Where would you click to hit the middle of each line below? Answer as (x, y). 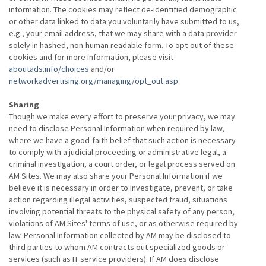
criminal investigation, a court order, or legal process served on (122, 164)
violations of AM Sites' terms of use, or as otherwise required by (123, 223)
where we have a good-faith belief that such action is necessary (122, 140)
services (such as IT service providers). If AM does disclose (114, 259)
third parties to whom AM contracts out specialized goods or (117, 247)
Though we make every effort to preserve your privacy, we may (122, 116)
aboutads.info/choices (49, 69)
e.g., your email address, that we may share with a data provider (123, 33)
